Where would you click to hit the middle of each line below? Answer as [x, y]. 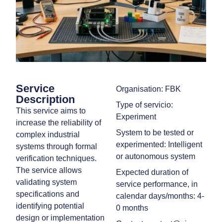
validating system [47, 182]
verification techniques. [56, 158]
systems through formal [57, 146]
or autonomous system [156, 156]
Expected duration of [152, 172]
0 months [132, 208]
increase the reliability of [59, 122]
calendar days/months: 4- [160, 196]
